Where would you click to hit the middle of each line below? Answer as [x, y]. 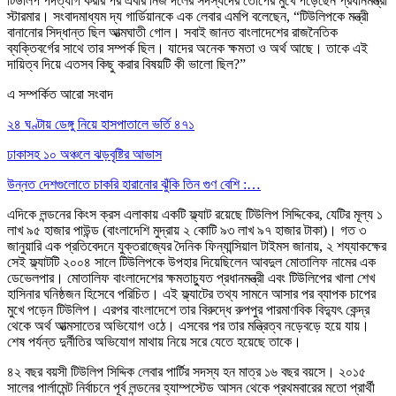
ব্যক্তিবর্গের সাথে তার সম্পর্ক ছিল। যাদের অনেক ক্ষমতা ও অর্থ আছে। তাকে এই [187, 48]
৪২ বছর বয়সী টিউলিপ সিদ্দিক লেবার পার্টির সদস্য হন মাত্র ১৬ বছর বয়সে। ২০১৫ [187, 371]
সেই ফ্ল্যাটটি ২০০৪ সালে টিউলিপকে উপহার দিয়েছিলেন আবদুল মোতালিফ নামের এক [191, 262]
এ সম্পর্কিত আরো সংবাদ [60, 94]
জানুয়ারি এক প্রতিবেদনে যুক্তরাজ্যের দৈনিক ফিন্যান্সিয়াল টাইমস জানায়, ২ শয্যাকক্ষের [197, 246]
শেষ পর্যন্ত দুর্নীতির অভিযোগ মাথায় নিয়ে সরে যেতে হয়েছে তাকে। [154, 341]
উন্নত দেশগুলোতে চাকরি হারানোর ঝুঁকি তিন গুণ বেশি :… [134, 184]
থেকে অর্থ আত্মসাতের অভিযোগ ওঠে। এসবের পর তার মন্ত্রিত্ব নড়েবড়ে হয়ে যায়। [188, 325]
